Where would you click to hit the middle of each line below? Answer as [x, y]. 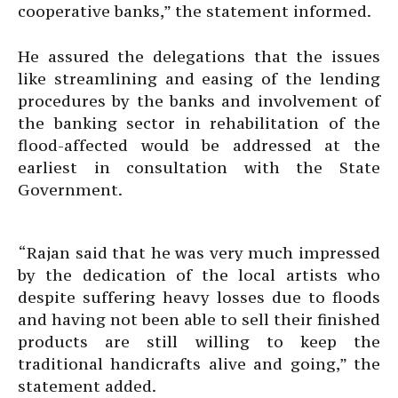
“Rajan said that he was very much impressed [199, 253]
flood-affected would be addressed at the [199, 145]
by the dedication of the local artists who [199, 275]
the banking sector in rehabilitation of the [199, 123]
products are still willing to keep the [199, 342]
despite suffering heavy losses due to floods [199, 297]
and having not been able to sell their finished [199, 319]
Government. [70, 190]
